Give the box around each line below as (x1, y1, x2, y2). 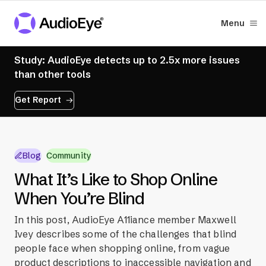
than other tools (14, 68, 91, 80)
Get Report (15, 94, 62, 106)
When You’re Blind (14, 188, 144, 209)
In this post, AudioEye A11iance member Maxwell (14, 214, 236, 226)
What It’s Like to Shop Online (14, 169, 217, 190)
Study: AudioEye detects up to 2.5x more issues (14, 53, 240, 66)
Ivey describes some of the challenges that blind (14, 228, 237, 240)
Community (46, 150, 91, 161)
